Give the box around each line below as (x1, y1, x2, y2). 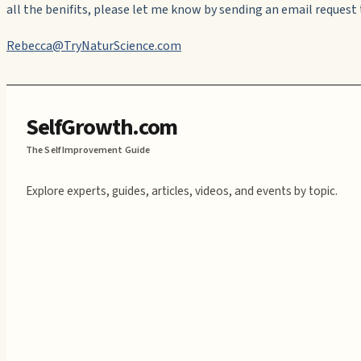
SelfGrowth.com (26, 110, 178, 143)
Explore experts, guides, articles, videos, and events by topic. (26, 181, 338, 200)
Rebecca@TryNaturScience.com (6, 37, 181, 56)
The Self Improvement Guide (26, 143, 151, 157)
